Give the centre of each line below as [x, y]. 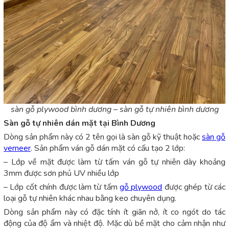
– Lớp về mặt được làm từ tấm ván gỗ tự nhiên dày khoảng [114, 162]
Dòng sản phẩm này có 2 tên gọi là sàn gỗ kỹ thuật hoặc [103, 137]
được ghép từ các [194, 187]
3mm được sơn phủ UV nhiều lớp [61, 174]
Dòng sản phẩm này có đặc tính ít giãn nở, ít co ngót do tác [114, 212]
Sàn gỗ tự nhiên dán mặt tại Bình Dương [79, 123]
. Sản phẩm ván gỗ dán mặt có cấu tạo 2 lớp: [108, 148]
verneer [17, 148]
